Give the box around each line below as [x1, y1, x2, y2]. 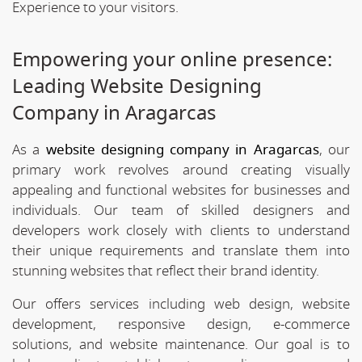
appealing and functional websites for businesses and [12, 179, 350, 200]
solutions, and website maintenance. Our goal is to [12, 334, 350, 355]
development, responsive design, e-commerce [12, 314, 350, 335]
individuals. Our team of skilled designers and [12, 200, 350, 221]
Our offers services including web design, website [12, 293, 350, 314]
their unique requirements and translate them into [12, 240, 350, 261]
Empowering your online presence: [12, 44, 332, 74]
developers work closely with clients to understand [12, 220, 350, 241]
